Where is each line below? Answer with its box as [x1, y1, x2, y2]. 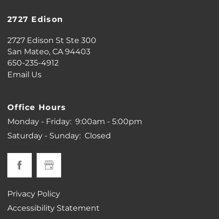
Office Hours [7, 101, 66, 114]
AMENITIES [34, 93, 88, 108]
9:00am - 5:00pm [75, 115, 142, 129]
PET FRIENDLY [34, 127, 104, 142]
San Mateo [7, 45, 49, 59]
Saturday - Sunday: [7, 130, 81, 143]
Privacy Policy [7, 188, 60, 201]
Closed [85, 130, 111, 143]
